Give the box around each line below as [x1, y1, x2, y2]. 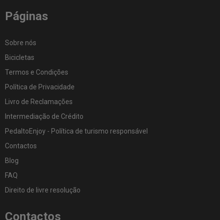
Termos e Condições [5, 68, 68, 76]
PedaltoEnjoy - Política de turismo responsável [5, 127, 148, 135]
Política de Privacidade [5, 83, 75, 91]
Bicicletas [5, 54, 34, 61]
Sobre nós [5, 39, 36, 47]
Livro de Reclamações [5, 98, 73, 106]
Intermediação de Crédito [5, 112, 83, 120]
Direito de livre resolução [5, 186, 81, 194]
